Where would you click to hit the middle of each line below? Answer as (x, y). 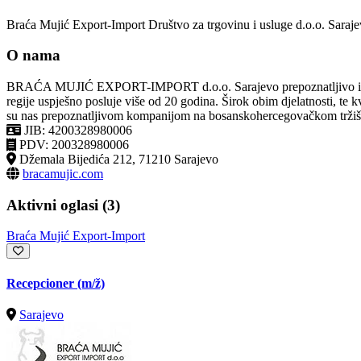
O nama (33, 56)
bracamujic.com (63, 173)
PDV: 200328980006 (74, 144)
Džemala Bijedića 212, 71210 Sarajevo (119, 159)
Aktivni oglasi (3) (63, 205)
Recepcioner (42, 283)
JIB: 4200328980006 (78, 130)
